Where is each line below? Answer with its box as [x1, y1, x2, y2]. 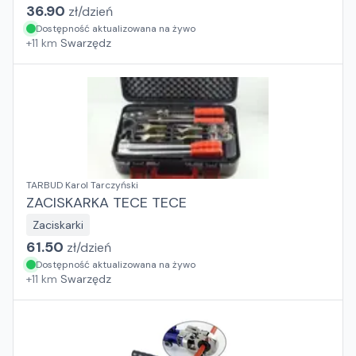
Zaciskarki [33, 218, 83, 232]
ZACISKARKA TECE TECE [26, 193, 187, 212]
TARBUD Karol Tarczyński [26, 179, 138, 192]
